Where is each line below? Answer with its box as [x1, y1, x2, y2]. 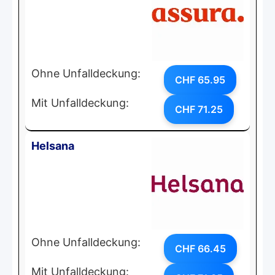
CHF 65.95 [175, 73, 225, 86]
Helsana [31, 139, 74, 152]
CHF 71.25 [175, 103, 223, 115]
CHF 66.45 [175, 242, 226, 255]
